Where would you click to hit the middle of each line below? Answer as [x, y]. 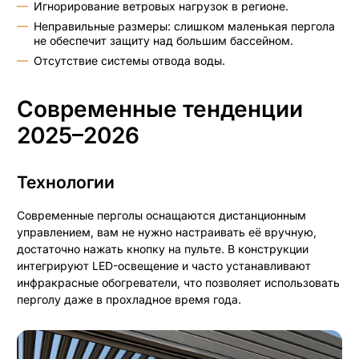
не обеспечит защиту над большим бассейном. [163, 40]
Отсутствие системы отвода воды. [129, 60]
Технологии [71, 182]
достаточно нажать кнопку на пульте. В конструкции [163, 249]
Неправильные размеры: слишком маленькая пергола [184, 26]
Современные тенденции [25, 109]
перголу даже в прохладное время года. [131, 300]
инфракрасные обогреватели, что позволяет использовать [178, 283]
